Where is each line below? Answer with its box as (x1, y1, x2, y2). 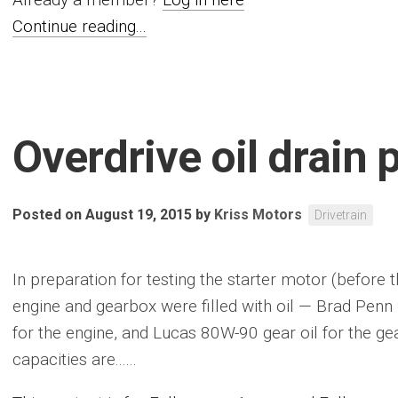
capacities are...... (12, 349, 137, 370)
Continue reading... (12, 16, 147, 36)
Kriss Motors (214, 206, 302, 223)
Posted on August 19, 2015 (12, 206, 192, 223)
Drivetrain (314, 208, 367, 222)
